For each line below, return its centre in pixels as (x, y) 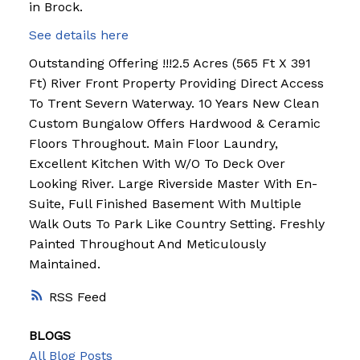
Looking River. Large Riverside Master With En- (173, 183)
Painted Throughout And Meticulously (147, 243)
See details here (78, 35)
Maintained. (64, 264)
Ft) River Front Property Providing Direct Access (176, 83)
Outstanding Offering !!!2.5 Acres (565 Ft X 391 (170, 63)
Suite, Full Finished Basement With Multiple (165, 203)
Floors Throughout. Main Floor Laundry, (153, 143)
